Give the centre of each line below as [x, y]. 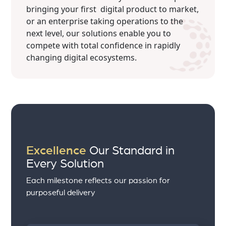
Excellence [56, 151]
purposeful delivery [61, 192]
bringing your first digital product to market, [113, 9]
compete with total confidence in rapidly [103, 45]
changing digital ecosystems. [82, 57]
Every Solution [65, 164]
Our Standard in [131, 151]
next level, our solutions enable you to [99, 33]
